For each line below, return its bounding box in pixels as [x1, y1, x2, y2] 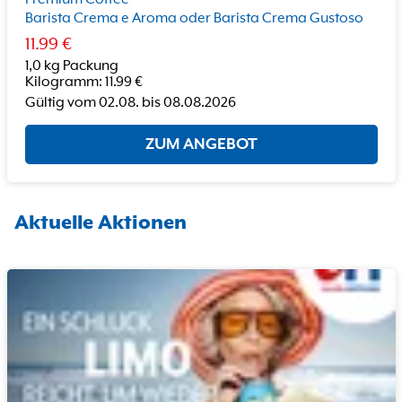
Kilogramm [24, 74, 99, 91]
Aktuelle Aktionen [14, 212, 187, 235]
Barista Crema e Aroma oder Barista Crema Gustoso [24, 10, 363, 27]
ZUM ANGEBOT [144, 135, 258, 153]
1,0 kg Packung [24, 57, 118, 74]
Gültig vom [24, 94, 96, 111]
